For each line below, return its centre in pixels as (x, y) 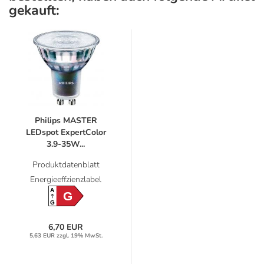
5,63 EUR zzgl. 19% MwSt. (66, 235)
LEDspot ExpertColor (66, 133)
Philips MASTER (66, 121)
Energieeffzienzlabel (66, 180)
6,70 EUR (66, 227)
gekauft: (34, 11)
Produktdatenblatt (66, 165)
